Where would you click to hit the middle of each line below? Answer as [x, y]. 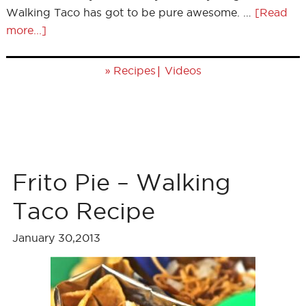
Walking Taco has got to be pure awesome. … [130, 12]
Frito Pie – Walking [121, 182]
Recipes [134, 70]
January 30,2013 [56, 238]
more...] [26, 30]
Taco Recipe [83, 211]
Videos [183, 70]
